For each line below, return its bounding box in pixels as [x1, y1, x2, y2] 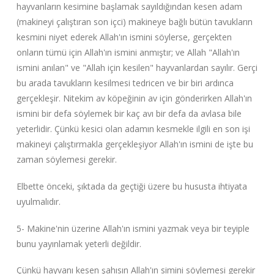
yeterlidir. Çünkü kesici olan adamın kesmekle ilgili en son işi [16, 123, 250, 135]
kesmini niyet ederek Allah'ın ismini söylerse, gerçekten [16, 31, 232, 43]
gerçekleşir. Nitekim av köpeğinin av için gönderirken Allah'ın [16, 92, 252, 105]
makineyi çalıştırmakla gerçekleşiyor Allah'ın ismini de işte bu [16, 138, 253, 150]
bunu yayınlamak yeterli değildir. [16, 237, 141, 250]
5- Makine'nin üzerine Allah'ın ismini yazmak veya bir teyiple [16, 222, 250, 234]
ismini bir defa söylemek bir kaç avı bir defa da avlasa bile [16, 108, 242, 120]
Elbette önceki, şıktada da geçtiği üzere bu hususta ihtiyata [16, 180, 247, 192]
